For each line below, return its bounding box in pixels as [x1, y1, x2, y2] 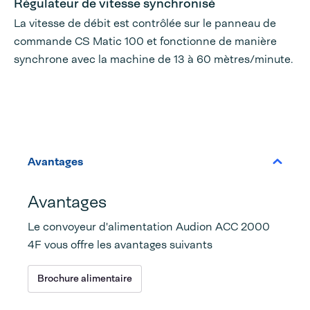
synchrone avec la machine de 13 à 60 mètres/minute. [14, 51, 293, 66]
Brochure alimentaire [37, 272, 132, 285]
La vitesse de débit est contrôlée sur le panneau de [14, 15, 276, 30]
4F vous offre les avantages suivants [28, 237, 212, 252]
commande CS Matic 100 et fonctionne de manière [14, 33, 277, 48]
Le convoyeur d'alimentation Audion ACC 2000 [28, 219, 270, 234]
